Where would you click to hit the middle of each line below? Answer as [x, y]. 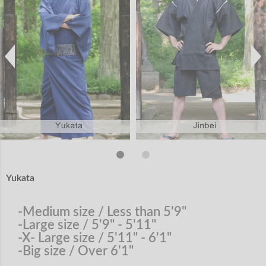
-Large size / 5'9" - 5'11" [87, 225]
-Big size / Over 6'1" [76, 251]
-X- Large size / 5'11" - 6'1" [95, 238]
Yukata [20, 178]
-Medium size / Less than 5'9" [102, 212]
